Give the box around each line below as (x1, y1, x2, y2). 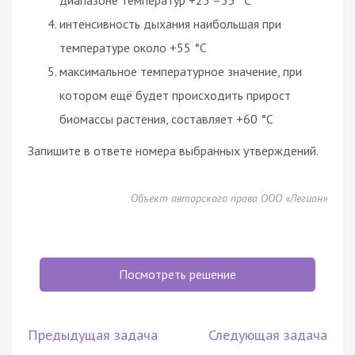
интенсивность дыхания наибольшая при (59, 15, 281, 32)
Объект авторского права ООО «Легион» (131, 190, 327, 205)
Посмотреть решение (119, 265, 236, 282)
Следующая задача (208, 325, 327, 344)
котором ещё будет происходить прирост (59, 86, 291, 103)
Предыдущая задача (28, 325, 158, 344)
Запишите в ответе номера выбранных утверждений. (28, 142, 319, 158)
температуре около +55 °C (59, 39, 207, 55)
